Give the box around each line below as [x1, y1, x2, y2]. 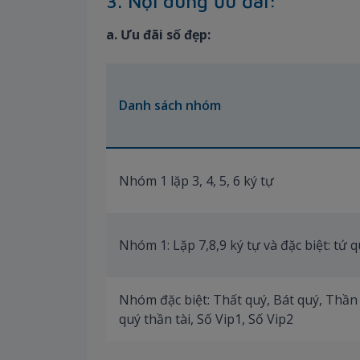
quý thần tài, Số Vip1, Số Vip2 [119, 309, 293, 328]
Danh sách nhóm [119, 96, 221, 114]
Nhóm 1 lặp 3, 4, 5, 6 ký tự [119, 171, 274, 190]
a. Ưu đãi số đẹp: [106, 25, 214, 43]
